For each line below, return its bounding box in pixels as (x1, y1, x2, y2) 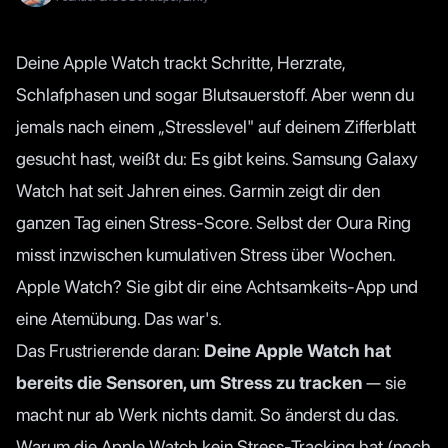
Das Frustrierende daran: (16, 340, 204, 361)
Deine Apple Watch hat (204, 340, 391, 361)
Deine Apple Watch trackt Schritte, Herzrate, (16, 52, 345, 73)
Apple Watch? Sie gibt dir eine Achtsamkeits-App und (16, 276, 418, 297)
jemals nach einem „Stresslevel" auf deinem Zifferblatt (16, 116, 416, 137)
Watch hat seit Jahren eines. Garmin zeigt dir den (16, 180, 380, 201)
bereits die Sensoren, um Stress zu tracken (16, 372, 362, 393)
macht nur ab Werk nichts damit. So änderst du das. (16, 404, 399, 425)
